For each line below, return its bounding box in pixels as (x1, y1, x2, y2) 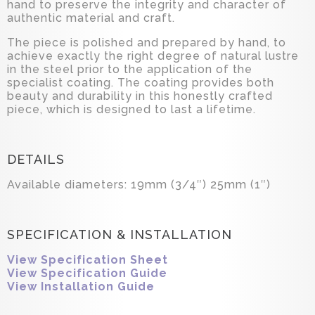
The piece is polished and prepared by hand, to (7, 36, 286, 50)
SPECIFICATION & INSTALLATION (7, 227, 232, 243)
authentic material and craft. (7, 11, 175, 25)
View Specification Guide (7, 266, 167, 281)
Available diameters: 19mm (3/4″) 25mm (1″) (7, 178, 271, 192)
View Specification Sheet (7, 253, 168, 267)
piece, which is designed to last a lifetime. (7, 103, 256, 117)
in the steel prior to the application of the (7, 63, 252, 77)
